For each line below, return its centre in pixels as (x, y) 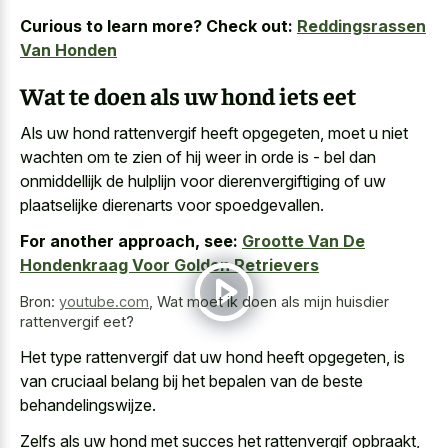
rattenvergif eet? (77, 322)
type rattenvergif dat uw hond (156, 356)
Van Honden (68, 50)
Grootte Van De (303, 241)
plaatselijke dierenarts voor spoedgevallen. (172, 204)
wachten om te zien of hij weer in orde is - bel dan (198, 156)
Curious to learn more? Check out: (156, 26)
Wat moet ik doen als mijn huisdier (273, 302)
